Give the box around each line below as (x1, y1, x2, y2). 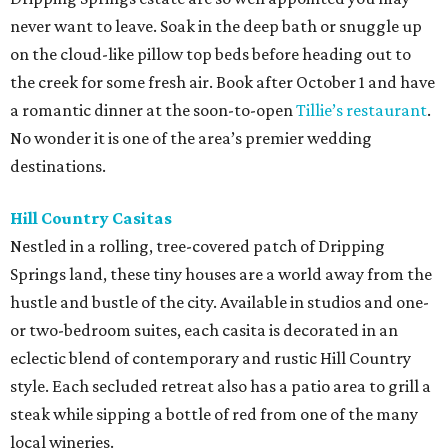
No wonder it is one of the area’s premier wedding (10, 128, 372, 149)
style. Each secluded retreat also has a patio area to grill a (10, 376, 431, 397)
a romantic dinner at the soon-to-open (10, 100, 296, 121)
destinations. (10, 156, 106, 177)
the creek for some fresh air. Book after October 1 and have (10, 72, 435, 93)
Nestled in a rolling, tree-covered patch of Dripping (10, 236, 385, 257)
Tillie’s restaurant (296, 100, 427, 121)
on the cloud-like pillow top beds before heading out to (10, 44, 411, 65)
